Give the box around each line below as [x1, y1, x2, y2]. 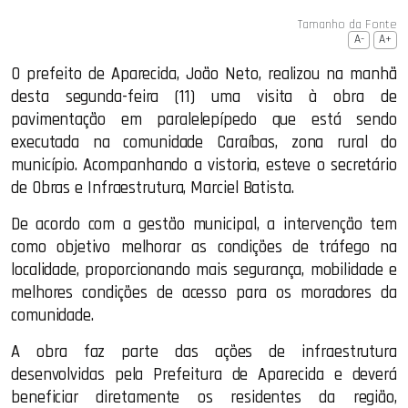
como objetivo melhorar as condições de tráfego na [11, 237, 397, 258]
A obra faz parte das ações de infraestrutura [11, 342, 397, 362]
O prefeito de [11, 64, 111, 85]
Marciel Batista [190, 178, 291, 199]
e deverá [323, 364, 397, 385]
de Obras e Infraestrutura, [11, 178, 191, 199]
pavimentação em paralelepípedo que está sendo [11, 109, 397, 130]
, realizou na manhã [258, 64, 397, 85]
